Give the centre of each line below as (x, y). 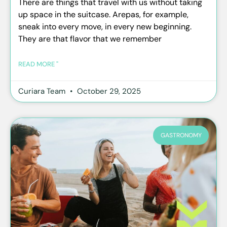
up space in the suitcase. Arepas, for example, (103, 14)
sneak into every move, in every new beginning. (105, 26)
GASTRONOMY (181, 135)
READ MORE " (38, 64)
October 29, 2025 (108, 91)
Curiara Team (43, 91)
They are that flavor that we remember (90, 39)
